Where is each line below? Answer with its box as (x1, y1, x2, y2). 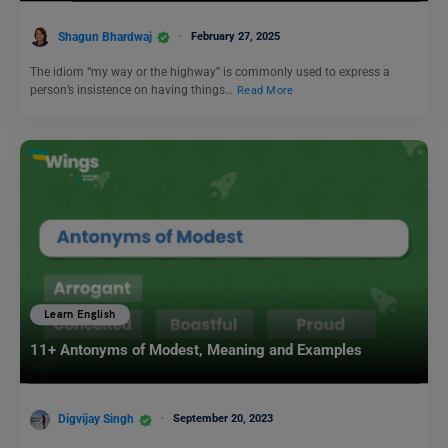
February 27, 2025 (191, 29, 280, 43)
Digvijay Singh (58, 411, 134, 426)
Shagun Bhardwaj (58, 29, 152, 44)
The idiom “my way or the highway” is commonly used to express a (30, 65, 390, 80)
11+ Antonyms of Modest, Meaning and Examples (30, 341, 366, 360)
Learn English (44, 308, 116, 322)
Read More (237, 84, 294, 98)
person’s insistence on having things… (30, 83, 236, 98)
